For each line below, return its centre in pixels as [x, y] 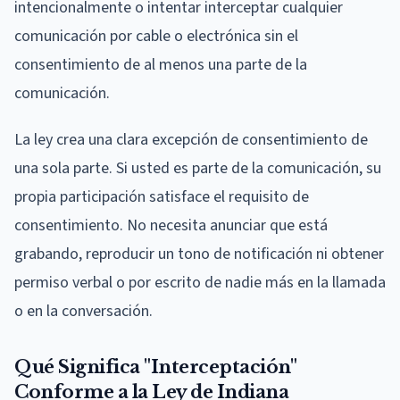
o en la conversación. [83, 311]
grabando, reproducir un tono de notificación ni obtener [199, 254]
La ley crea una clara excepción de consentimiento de [191, 139]
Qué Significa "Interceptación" [155, 367]
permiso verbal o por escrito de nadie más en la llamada [200, 282]
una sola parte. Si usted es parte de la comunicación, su [198, 168]
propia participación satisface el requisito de [162, 196]
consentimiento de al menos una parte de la [161, 64]
